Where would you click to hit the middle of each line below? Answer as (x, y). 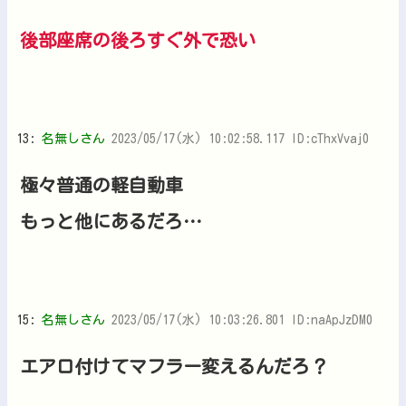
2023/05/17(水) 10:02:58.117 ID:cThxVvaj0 (240, 138)
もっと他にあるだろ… (111, 221)
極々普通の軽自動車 (101, 184)
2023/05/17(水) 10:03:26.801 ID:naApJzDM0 (242, 319)
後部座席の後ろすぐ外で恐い (138, 39)
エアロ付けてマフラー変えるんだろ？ (174, 366)
